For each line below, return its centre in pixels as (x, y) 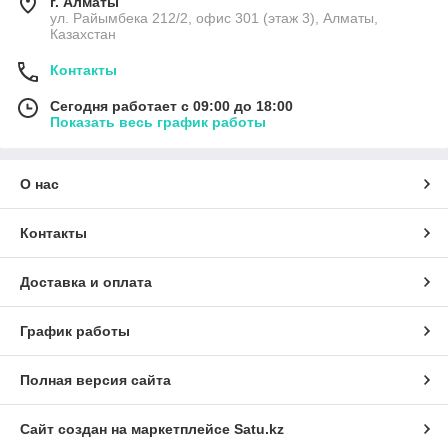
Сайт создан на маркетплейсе (127, 429)
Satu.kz (259, 429)
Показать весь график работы (158, 122)
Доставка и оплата (86, 282)
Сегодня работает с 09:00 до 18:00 (171, 106)
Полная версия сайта (95, 380)
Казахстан (83, 34)
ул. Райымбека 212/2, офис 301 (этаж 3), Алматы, (214, 18)
